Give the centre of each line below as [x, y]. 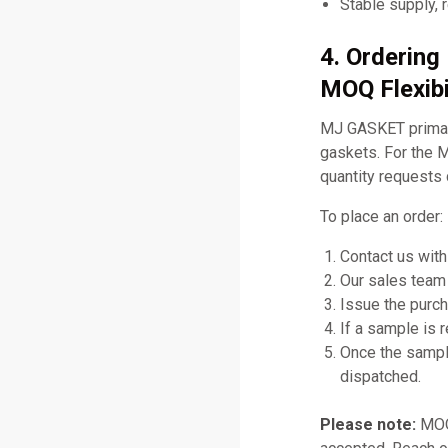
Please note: [368, 424]
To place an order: [381, 216]
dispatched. [380, 376]
